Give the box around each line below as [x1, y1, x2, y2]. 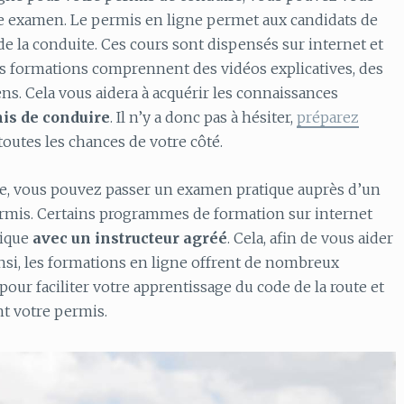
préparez [297, 108, 359, 127]
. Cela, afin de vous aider [227, 228, 393, 247]
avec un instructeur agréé [32, 228, 227, 247]
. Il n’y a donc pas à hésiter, [110, 108, 297, 127]
